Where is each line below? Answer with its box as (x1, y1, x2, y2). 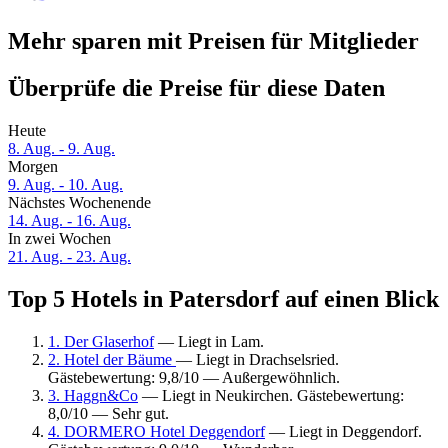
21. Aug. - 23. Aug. (8, 248, 131, 266)
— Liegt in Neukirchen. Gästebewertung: (138, 386, 404, 404)
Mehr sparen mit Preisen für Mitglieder (8, 28, 419, 55)
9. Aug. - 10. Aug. (8, 176, 123, 194)
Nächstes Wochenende (8, 194, 151, 212)
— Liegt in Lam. (154, 332, 264, 350)
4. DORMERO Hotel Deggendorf (48, 422, 265, 440)
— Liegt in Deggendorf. (265, 422, 422, 440)
